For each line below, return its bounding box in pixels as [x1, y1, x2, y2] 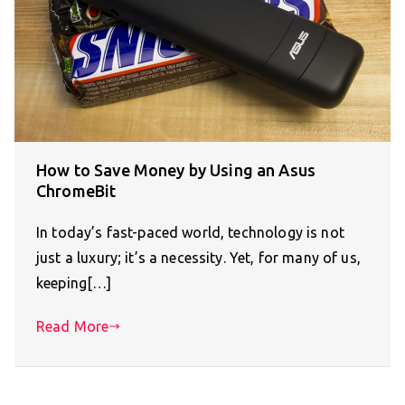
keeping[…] [36, 275, 112, 292]
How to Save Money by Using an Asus [36, 161, 316, 180]
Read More [36, 318, 109, 335]
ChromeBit [36, 182, 117, 201]
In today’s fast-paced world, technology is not [36, 224, 344, 241]
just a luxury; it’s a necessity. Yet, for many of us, [36, 250, 361, 267]
